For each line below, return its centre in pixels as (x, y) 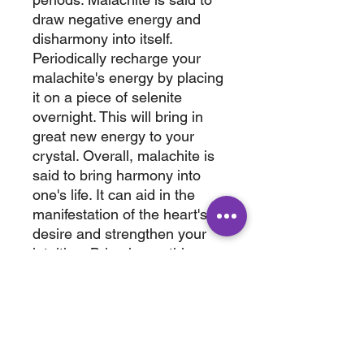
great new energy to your (113, 136)
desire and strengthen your (119, 234)
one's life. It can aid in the (114, 195)
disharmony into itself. (102, 39)
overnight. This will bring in (118, 117)
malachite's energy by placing (128, 78)
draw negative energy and (117, 19)
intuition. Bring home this (112, 253)
